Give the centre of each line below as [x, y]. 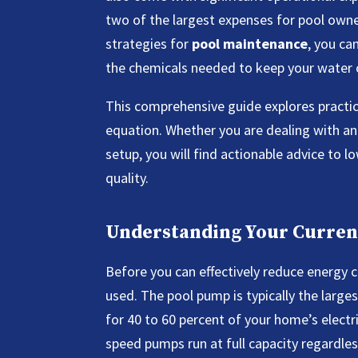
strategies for [149, 43]
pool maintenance [250, 43]
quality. [127, 177]
